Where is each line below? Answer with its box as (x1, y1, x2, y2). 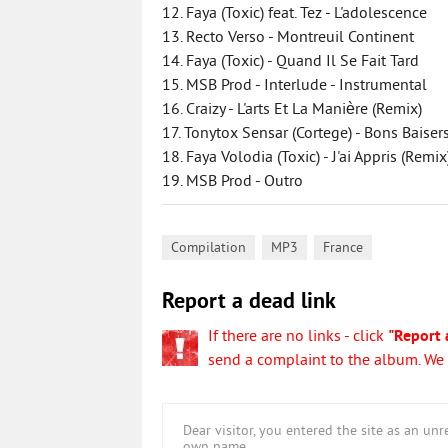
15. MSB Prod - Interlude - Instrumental (162, 76, 427, 96)
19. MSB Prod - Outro (162, 172, 303, 192)
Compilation (171, 240, 246, 257)
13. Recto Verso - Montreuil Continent (162, 28, 414, 48)
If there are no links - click (208, 327, 388, 347)
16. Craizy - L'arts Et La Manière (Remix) (162, 100, 422, 120)
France (323, 240, 363, 257)
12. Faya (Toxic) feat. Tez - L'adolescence (162, 4, 427, 24)
